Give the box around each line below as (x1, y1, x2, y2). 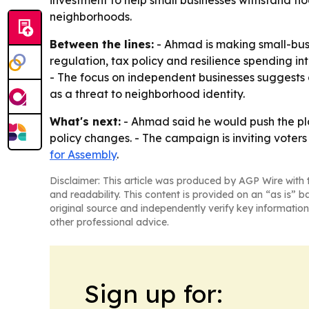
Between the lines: (50, 37, 154, 51)
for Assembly (50, 148, 117, 161)
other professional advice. (50, 216, 169, 228)
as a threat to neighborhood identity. (50, 87, 245, 101)
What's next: (50, 114, 121, 128)
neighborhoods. (50, 10, 132, 23)
